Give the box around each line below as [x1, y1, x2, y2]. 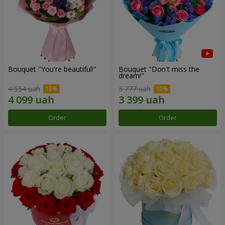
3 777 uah [119, 84, 151, 94]
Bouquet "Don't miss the [119, 64, 199, 74]
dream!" [119, 71, 144, 81]
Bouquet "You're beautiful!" [8, 64, 96, 74]
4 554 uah [8, 84, 40, 94]
